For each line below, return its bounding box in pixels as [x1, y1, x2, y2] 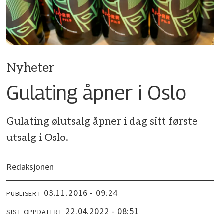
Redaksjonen [6, 161, 54, 173]
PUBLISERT [6, 189, 42, 199]
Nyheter [6, 60, 55, 75]
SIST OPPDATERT [6, 207, 63, 217]
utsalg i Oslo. [6, 131, 69, 144]
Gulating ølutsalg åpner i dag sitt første [6, 115, 198, 128]
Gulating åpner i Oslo [6, 80, 187, 104]
